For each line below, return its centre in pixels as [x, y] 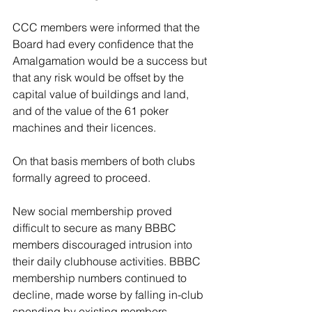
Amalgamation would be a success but [111, 61]
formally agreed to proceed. [83, 178]
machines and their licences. [86, 127]
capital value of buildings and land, [102, 94]
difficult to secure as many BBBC [96, 228]
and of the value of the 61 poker [92, 111]
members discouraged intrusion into [104, 244]
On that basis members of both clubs [105, 161]
